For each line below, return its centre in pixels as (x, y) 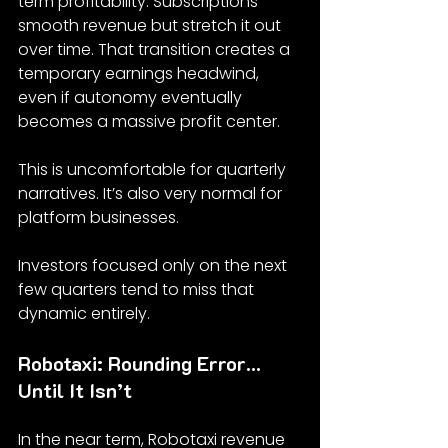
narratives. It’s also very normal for (152, 193)
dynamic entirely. (84, 313)
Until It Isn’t (75, 389)
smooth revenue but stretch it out (151, 25)
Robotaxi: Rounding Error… (142, 362)
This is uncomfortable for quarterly (154, 169)
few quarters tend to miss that (138, 289)
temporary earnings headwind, (140, 73)
